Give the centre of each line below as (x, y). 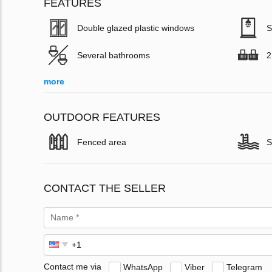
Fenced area (102, 142)
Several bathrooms (114, 55)
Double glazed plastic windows (136, 28)
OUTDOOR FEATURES (102, 117)
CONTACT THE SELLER (105, 188)
